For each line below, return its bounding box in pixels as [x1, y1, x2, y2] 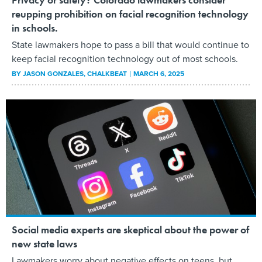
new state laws [12, 237, 77, 251]
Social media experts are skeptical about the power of [12, 223, 249, 237]
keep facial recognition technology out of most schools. [12, 52, 238, 66]
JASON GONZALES [23, 68, 84, 80]
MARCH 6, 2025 [133, 68, 184, 80]
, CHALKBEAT [84, 68, 129, 80]
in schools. [12, 21, 58, 35]
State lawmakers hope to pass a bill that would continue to [12, 38, 249, 52]
